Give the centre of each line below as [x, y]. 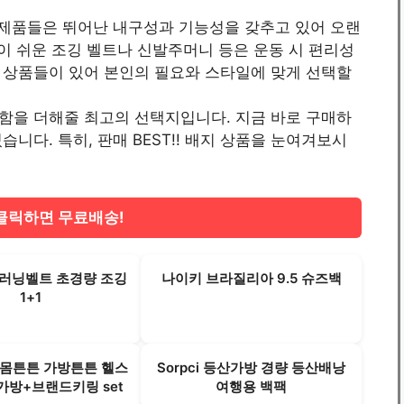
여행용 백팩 [252, 387]
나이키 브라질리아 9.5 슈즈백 [251, 278]
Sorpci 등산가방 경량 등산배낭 [252, 368]
